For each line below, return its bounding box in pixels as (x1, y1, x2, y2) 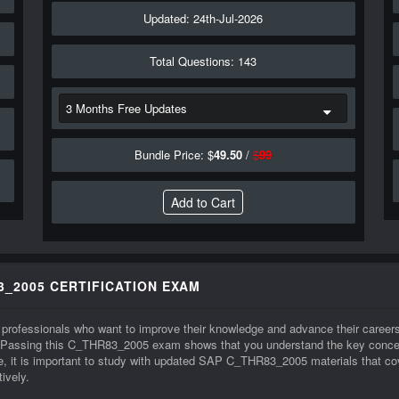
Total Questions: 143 (150, 53, 257, 69)
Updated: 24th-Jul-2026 (143, 10, 264, 27)
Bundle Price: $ (134, 146, 215, 163)
